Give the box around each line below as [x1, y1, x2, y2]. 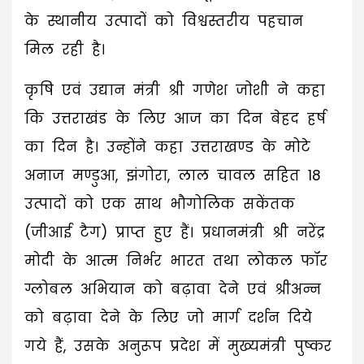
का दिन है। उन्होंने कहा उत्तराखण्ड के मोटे [24, 137, 310, 158]
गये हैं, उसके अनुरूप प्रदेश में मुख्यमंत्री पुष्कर [24, 336, 331, 357]
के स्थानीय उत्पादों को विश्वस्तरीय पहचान [24, 11, 303, 32]
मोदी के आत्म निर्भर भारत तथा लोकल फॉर [24, 251, 327, 271]
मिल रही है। [24, 40, 105, 60]
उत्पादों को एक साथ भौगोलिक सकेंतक [24, 194, 295, 214]
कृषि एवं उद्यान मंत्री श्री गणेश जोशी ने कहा [24, 80, 325, 101]
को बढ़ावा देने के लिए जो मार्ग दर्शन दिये [24, 308, 312, 328]
